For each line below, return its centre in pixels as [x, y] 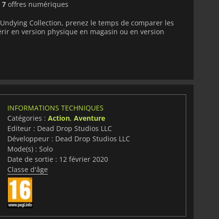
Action [59, 118]
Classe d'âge [27, 169]
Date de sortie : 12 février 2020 [57, 159]
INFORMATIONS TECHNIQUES [55, 108]
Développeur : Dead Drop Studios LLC [68, 138]
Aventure [89, 118]
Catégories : [27, 118]
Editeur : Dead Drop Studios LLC [59, 128]
